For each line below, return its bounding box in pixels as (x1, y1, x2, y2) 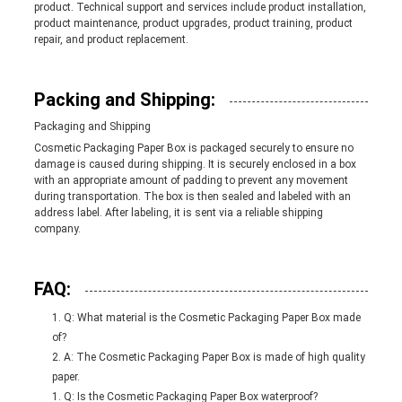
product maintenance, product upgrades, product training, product (33, 17, 353, 31)
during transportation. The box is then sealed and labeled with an (33, 190, 351, 204)
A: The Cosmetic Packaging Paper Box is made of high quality (63, 351, 365, 364)
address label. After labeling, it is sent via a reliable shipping (33, 206, 323, 220)
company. (33, 223, 81, 236)
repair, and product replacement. (33, 33, 188, 47)
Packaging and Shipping (33, 120, 151, 134)
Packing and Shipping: (33, 89, 215, 111)
